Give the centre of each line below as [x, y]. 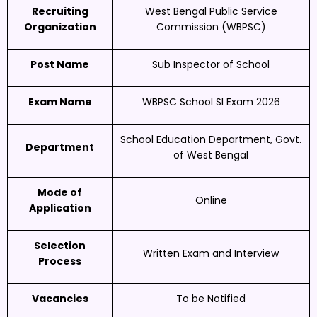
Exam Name [60, 102]
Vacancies [60, 299]
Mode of [60, 192]
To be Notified [211, 299]
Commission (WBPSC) [211, 27]
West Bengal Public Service [211, 11]
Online [211, 200]
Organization [60, 27]
